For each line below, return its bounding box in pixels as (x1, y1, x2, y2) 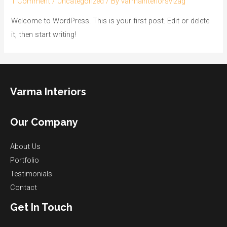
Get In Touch (10, 201, 72, 213)
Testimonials (10, 169, 52, 178)
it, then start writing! (11, 29, 77, 39)
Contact (10, 182, 37, 192)
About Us (10, 141, 41, 151)
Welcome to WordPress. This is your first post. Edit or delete (11, 16, 210, 25)
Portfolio (10, 155, 39, 165)
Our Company (10, 116, 78, 128)
